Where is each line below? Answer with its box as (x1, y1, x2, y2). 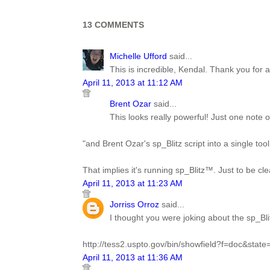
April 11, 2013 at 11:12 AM (83, 78, 183, 87)
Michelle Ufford (110, 51, 167, 61)
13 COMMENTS (83, 20, 144, 30)
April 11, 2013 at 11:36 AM (83, 253, 183, 262)
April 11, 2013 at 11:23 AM (83, 178, 183, 188)
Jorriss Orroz (110, 199, 159, 209)
